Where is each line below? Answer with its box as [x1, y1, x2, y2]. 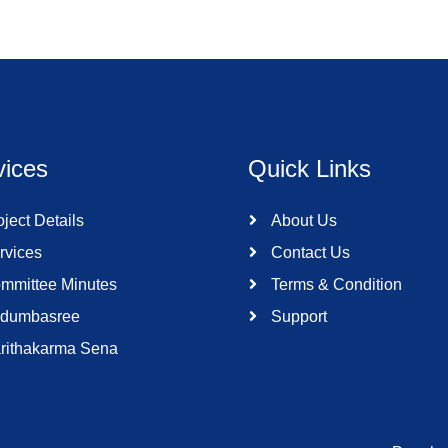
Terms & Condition [267, 276, 402, 293]
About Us [267, 212, 337, 229]
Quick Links [248, 155, 371, 182]
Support [267, 308, 327, 325]
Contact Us [267, 244, 350, 261]
